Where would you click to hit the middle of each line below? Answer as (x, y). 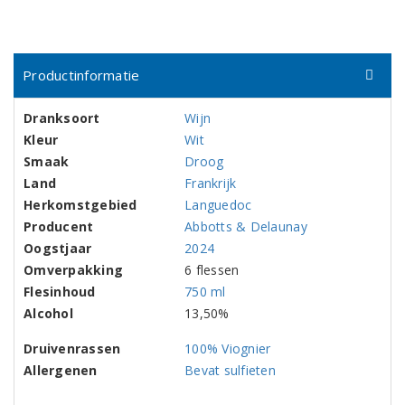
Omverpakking (74, 270)
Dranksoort (62, 118)
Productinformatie (81, 75)
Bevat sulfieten (230, 370)
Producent (59, 226)
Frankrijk (211, 183)
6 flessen (212, 270)
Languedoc (218, 205)
